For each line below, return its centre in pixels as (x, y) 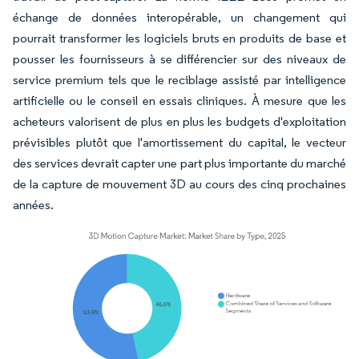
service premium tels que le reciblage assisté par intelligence (179, 80)
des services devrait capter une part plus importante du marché (179, 163)
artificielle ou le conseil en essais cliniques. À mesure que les (179, 101)
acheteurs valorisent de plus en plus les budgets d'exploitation (179, 121)
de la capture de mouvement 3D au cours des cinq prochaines (179, 184)
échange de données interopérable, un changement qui (179, 17)
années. (33, 205)
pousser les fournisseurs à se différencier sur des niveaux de (179, 59)
